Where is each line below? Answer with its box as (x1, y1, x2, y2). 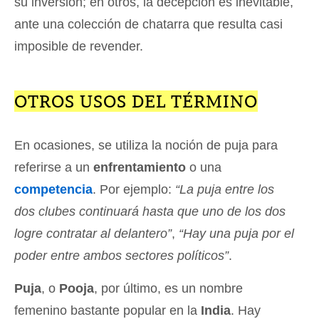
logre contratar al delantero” (14, 226, 172, 241)
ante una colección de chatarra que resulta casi (14, 16, 283, 31)
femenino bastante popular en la (14, 303, 201, 318)
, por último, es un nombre (94, 281, 243, 296)
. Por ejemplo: (93, 182, 175, 197)
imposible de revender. (14, 38, 143, 53)
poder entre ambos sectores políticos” (14, 248, 229, 263)
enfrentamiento (93, 159, 186, 174)
